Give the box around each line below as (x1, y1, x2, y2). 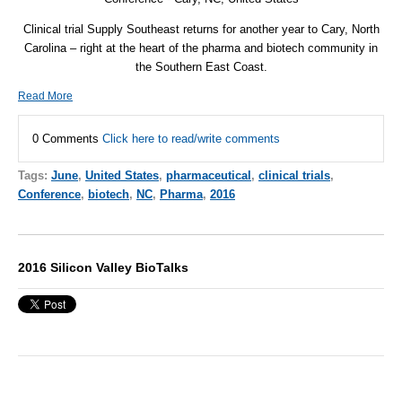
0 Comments (32, 132, 102, 146)
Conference (18, 188, 81, 202)
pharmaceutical (166, 169, 251, 183)
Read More (18, 90, 73, 103)
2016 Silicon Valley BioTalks (18, 260, 188, 275)
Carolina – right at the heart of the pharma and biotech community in (24, 41, 378, 56)
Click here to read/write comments (102, 132, 280, 146)
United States (85, 169, 159, 183)
